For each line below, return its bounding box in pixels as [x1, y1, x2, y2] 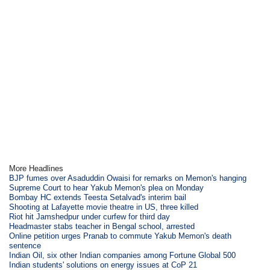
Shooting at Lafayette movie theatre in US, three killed [9, 202, 199, 212]
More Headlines [9, 163, 64, 173]
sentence [9, 240, 42, 250]
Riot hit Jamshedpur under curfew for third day [9, 212, 171, 221]
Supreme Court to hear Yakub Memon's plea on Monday [9, 183, 204, 192]
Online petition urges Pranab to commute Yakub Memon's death [9, 231, 232, 240]
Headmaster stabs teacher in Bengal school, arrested [9, 221, 195, 231]
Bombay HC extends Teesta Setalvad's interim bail [9, 192, 187, 202]
